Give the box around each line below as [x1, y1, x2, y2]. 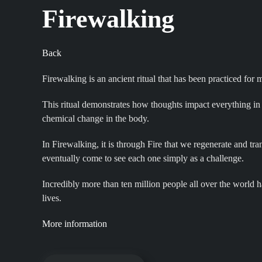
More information [42, 219, 107, 229]
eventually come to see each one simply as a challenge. [42, 153, 244, 163]
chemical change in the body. [42, 113, 149, 123]
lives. [42, 193, 61, 203]
